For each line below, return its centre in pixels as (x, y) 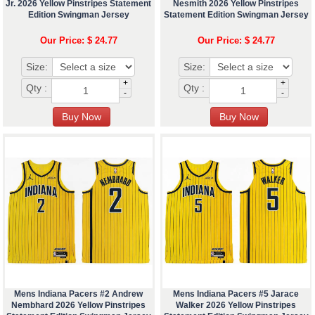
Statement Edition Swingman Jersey (236, 15)
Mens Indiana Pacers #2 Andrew (79, 294)
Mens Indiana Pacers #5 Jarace (236, 294)
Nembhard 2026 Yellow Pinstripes (79, 306)
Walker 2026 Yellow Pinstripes (236, 306)
